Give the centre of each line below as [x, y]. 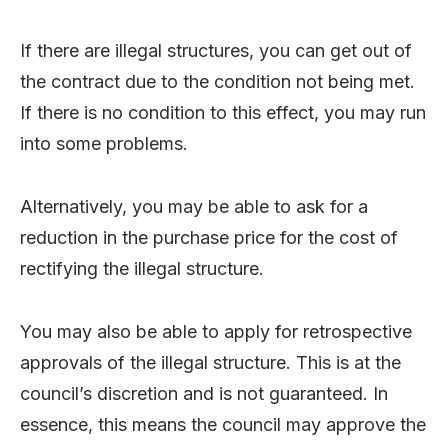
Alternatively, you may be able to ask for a [194, 206]
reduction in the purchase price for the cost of [209, 237]
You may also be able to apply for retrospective [216, 331]
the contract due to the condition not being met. [217, 81]
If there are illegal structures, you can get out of [216, 50]
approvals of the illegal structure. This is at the [210, 362]
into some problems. [104, 143]
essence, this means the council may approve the [223, 424]
